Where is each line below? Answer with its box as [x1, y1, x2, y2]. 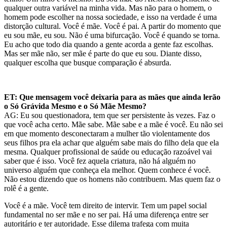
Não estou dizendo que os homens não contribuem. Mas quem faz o [4, 175, 220, 184]
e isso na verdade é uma [139, 13, 217, 22]
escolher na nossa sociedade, [48, 13, 139, 22]
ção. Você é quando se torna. [128, 31, 220, 40]
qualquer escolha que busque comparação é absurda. [4, 58, 173, 67]
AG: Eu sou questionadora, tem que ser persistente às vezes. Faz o [4, 111, 215, 120]
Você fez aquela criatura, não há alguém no [56, 157, 196, 166]
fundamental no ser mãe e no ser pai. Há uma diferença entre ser [4, 210, 208, 219]
